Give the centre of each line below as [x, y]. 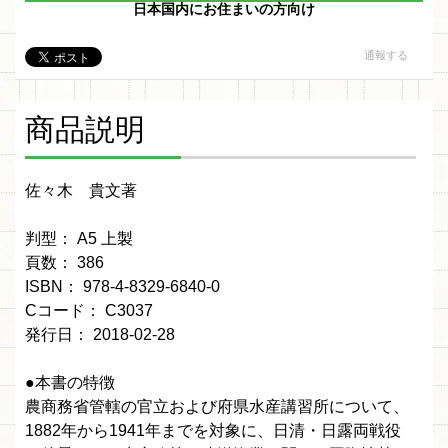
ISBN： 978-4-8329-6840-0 [122, 287]
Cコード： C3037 [89, 311]
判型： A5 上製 [79, 239]
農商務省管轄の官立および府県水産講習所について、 [217, 407]
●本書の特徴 [70, 383]
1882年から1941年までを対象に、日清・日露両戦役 [213, 431]
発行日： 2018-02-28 [100, 335]
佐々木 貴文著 [81, 191]
